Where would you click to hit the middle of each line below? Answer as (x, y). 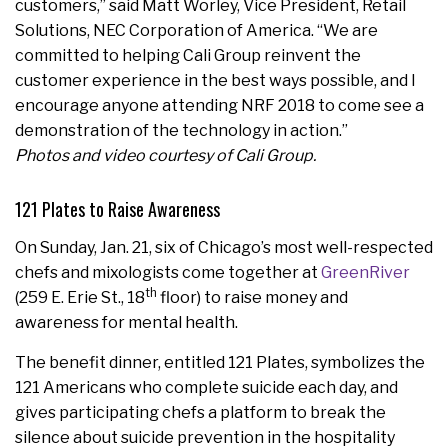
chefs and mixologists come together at (168, 273)
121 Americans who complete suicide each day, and (206, 388)
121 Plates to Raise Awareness (117, 209)
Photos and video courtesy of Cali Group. (165, 156)
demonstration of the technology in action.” (181, 131)
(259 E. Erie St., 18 (80, 298)
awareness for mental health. (126, 323)
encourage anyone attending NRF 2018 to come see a (219, 106)
